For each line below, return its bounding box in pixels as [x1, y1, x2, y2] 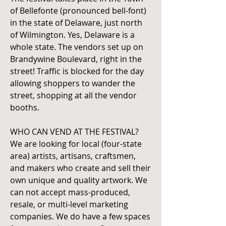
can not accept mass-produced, [10, 187, 130, 198]
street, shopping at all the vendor [10, 90, 137, 101]
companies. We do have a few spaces [10, 211, 150, 222]
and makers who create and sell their [10, 162, 151, 174]
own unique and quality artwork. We [10, 175, 147, 186]
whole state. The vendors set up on [10, 41, 143, 52]
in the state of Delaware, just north [10, 17, 142, 28]
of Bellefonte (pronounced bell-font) [10, 5, 146, 16]
